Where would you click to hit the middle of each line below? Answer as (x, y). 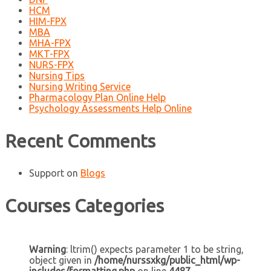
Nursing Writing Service (80, 86)
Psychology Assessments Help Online (110, 108)
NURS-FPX (51, 64)
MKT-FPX (49, 54)
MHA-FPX (50, 43)
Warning (47, 250)
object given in (62, 260)
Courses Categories (84, 206)
